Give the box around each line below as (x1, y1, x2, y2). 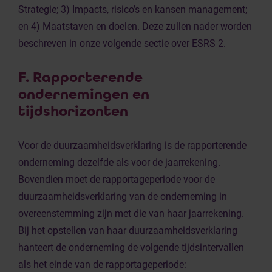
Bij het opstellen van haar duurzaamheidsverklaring (18, 225, 237, 236)
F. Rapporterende (18, 69, 143, 86)
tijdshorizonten (18, 103, 128, 120)
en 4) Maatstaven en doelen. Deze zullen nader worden (18, 21, 252, 32)
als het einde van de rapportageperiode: (18, 259, 186, 270)
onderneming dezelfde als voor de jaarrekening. (18, 157, 220, 168)
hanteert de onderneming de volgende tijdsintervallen (18, 242, 244, 253)
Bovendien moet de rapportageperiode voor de (18, 174, 215, 185)
